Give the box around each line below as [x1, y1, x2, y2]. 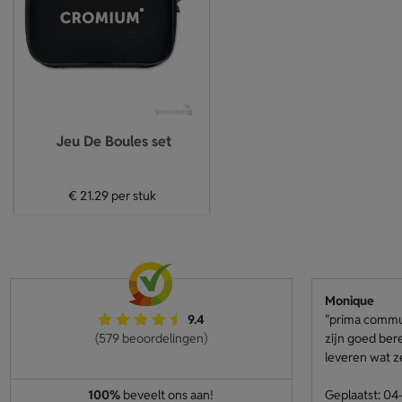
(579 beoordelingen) [94, 330, 207, 346]
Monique [324, 293, 374, 309]
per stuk [108, 188, 156, 204]
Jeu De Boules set [56, 132, 171, 151]
